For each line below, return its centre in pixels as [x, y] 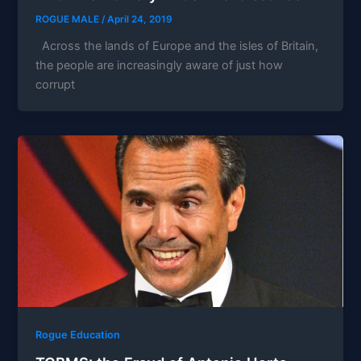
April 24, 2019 [140, 19]
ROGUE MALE [69, 19]
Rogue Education [78, 334]
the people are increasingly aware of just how [160, 65]
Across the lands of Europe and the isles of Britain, [177, 46]
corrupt [56, 84]
